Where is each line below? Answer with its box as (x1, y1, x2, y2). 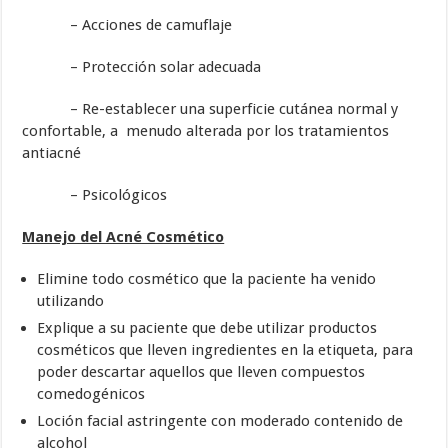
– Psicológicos (22, 186, 172, 205)
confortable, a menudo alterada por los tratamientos (22, 122, 394, 141)
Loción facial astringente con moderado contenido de (37, 412, 404, 431)
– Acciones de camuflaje (22, 16, 233, 35)
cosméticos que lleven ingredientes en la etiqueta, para (37, 341, 414, 360)
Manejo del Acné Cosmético (22, 228, 225, 247)
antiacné (22, 144, 82, 163)
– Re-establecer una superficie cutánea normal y (22, 100, 403, 119)
